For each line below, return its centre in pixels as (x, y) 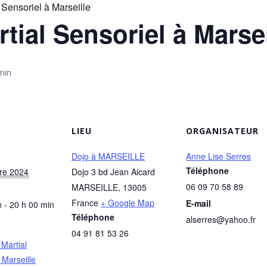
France (85, 203)
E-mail (198, 203)
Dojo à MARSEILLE (108, 156)
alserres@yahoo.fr (221, 219)
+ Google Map (128, 203)
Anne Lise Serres (218, 156)
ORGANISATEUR (222, 131)
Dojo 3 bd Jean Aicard (113, 172)
